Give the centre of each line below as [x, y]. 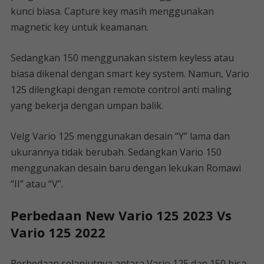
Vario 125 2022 [58, 232]
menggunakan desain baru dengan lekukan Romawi [126, 168]
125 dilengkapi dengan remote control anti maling [121, 90]
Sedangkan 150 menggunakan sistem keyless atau [122, 58]
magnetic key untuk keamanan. [79, 27]
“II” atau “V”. [37, 184]
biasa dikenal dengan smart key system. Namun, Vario [130, 74]
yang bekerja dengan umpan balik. [87, 105]
